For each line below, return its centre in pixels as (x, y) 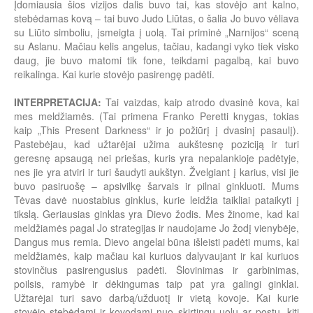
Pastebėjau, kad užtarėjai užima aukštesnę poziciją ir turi (156, 144)
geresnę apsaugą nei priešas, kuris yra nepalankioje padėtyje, (156, 158)
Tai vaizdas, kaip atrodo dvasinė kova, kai (200, 102)
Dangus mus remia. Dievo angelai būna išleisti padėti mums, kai (156, 242)
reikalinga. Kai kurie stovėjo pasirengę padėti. (114, 74)
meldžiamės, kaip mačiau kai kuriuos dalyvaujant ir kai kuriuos (156, 256)
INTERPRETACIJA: (58, 102)
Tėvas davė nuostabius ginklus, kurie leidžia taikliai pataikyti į (156, 200)
